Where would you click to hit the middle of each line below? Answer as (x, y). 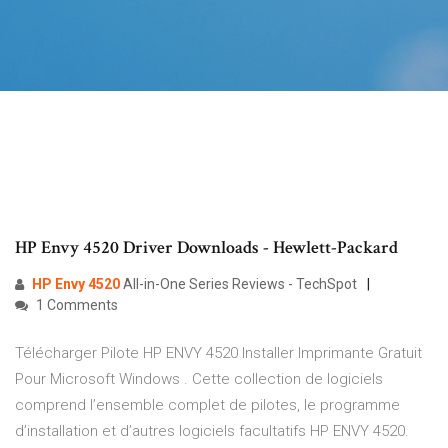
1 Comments (75, 305)
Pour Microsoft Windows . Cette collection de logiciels (199, 379)
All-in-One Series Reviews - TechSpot (238, 284)
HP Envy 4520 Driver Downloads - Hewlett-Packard (206, 248)
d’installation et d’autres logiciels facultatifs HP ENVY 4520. (212, 431)
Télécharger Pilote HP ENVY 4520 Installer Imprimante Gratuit (218, 353)
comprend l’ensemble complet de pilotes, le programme (207, 405)
